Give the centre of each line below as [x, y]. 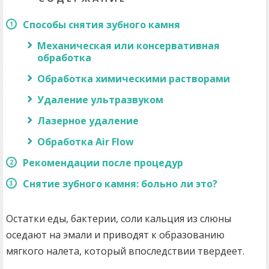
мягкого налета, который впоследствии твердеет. [125, 251]
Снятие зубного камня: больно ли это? [120, 183]
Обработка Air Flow [86, 141]
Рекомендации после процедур [103, 162]
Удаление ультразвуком [100, 99]
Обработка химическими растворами [134, 78]
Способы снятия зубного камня [101, 24]
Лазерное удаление [88, 120]
